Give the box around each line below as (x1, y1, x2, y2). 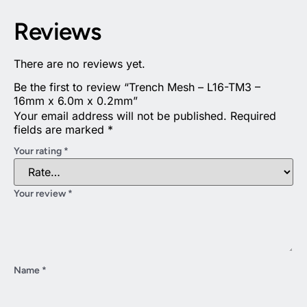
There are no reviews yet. (14, 56, 145, 71)
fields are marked (14, 123, 108, 137)
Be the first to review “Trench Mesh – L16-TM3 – (14, 80, 260, 95)
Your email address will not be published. (14, 109, 227, 123)
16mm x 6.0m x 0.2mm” (14, 94, 138, 108)
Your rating (14, 145, 64, 158)
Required (230, 109, 276, 123)
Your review (14, 188, 68, 200)
